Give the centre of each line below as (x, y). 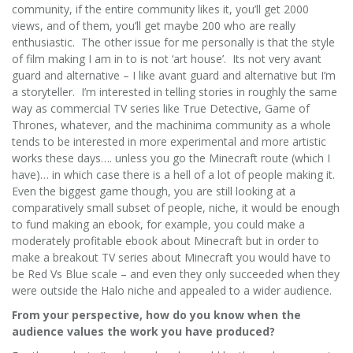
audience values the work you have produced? (143, 331)
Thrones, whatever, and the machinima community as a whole (171, 124)
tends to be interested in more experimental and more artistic (169, 141)
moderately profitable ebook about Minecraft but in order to (165, 240)
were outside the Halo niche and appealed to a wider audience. (173, 290)
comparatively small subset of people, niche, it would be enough (176, 207)
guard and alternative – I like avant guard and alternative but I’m (174, 75)
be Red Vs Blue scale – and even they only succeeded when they (176, 273)
